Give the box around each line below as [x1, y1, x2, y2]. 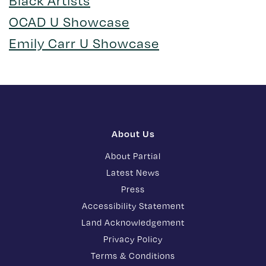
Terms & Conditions [91, 251, 175, 261]
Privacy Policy [103, 234, 163, 245]
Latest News [106, 167, 160, 178]
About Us [111, 128, 155, 140]
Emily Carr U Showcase [9, 35, 159, 52]
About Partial [105, 151, 161, 161]
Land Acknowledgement [81, 217, 185, 228]
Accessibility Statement [81, 201, 185, 211]
